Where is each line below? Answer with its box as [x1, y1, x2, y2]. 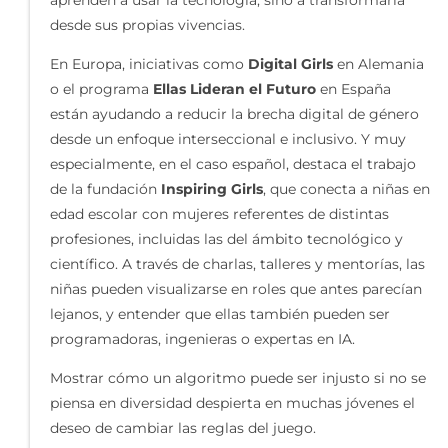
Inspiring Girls [161, 180, 263, 199]
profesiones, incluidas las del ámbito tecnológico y [50, 230, 403, 249]
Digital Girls [248, 55, 333, 74]
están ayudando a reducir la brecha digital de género [50, 105, 419, 124]
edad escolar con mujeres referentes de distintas [50, 205, 389, 224]
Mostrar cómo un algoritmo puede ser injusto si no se [50, 369, 426, 388]
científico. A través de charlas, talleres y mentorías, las [50, 255, 425, 274]
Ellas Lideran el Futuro [153, 80, 316, 99]
